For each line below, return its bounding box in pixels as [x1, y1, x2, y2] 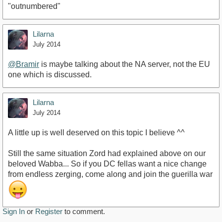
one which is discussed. [8, 70, 92, 79]
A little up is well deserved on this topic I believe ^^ [8, 128, 185, 137]
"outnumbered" [8, 2, 60, 11]
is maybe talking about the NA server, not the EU [39, 60, 210, 69]
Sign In [2, 207, 25, 216]
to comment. [62, 207, 105, 216]
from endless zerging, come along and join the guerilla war [8, 170, 213, 179]
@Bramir [8, 60, 39, 69]
